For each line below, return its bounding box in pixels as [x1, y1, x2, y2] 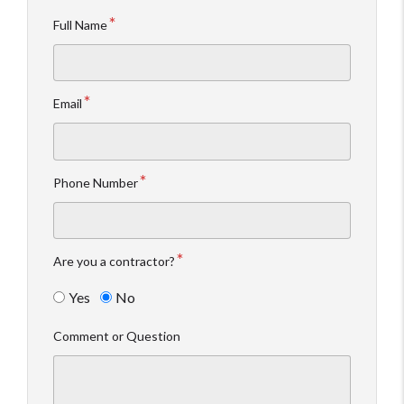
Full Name [53, 17, 107, 33]
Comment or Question [53, 327, 180, 344]
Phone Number [53, 174, 138, 190]
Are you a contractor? [53, 253, 175, 270]
